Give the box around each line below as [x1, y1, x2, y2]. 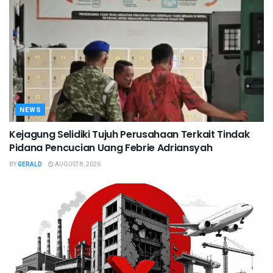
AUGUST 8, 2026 [54, 160, 101, 169]
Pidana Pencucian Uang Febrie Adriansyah [9, 141, 213, 155]
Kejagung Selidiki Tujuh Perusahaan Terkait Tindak [9, 127, 250, 142]
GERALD [18, 160, 42, 169]
